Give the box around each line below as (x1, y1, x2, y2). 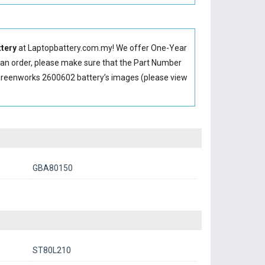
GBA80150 (32, 163, 73, 173)
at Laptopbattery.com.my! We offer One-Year (17, 43, 188, 53)
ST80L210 (32, 245, 71, 255)
